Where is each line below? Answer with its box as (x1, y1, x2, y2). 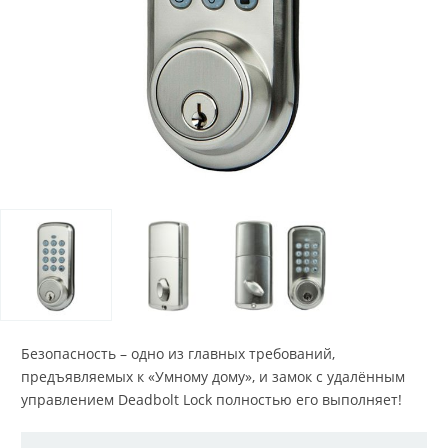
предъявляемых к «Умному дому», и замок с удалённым (21, 367, 405, 386)
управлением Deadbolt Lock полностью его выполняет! (21, 390, 402, 409)
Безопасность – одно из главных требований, (21, 344, 335, 363)
